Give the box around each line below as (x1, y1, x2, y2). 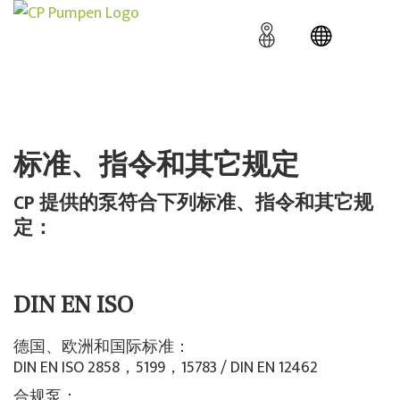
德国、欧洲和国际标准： (13, 334, 190, 362)
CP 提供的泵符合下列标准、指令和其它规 (13, 187, 373, 220)
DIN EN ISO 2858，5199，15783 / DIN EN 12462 (13, 354, 318, 382)
